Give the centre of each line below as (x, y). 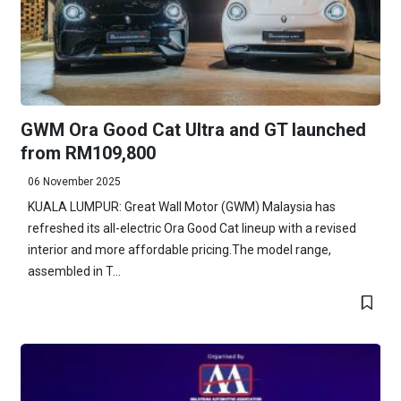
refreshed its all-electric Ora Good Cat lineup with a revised (192, 228)
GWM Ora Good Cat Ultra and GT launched (193, 129)
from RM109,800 (88, 153)
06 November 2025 (74, 181)
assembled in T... (74, 271)
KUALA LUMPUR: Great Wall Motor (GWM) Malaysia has (181, 206)
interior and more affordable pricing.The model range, (179, 249)
